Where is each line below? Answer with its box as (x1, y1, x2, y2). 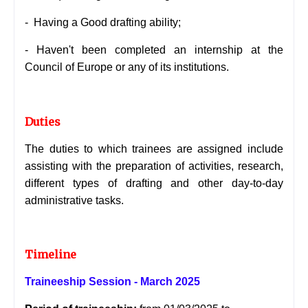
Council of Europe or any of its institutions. (25, 61, 229, 74)
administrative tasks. (25, 195, 124, 207)
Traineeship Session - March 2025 (25, 276, 200, 288)
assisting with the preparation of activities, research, (25, 160, 283, 173)
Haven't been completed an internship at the (36, 44, 283, 56)
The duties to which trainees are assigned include (25, 143, 283, 155)
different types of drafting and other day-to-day (25, 177, 283, 190)
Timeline (25, 247, 76, 262)
